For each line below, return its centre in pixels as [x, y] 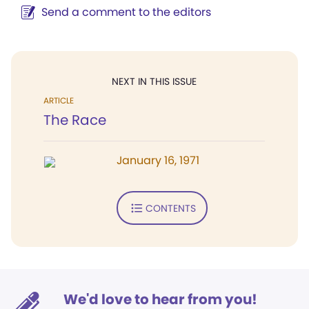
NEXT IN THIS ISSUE [154, 81]
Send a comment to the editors [126, 12]
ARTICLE [59, 100]
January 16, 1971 [158, 160]
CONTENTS [170, 208]
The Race [75, 120]
